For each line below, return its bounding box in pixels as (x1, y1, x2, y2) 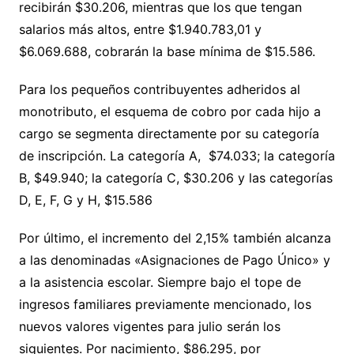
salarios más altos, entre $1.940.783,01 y (18, 21, 262, 37)
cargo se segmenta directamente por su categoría (18, 125, 319, 141)
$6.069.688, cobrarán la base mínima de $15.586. (18, 43, 315, 59)
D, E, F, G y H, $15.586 (18, 191, 153, 208)
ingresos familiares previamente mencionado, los (18, 296, 311, 312)
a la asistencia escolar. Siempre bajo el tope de (18, 273, 301, 290)
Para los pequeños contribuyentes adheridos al (18, 81, 300, 97)
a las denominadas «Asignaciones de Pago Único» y (18, 251, 330, 268)
